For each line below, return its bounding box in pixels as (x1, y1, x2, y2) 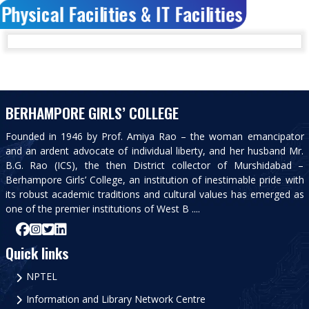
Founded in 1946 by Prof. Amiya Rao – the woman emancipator (5, 129, 304, 143)
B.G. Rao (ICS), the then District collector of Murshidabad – (5, 158, 304, 172)
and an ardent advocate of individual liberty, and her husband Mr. (5, 143, 304, 157)
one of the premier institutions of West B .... (5, 201, 200, 215)
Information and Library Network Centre (26, 292, 206, 306)
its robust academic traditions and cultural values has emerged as (5, 187, 304, 201)
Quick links (5, 241, 69, 263)
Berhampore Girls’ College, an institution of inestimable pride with (5, 172, 304, 186)
